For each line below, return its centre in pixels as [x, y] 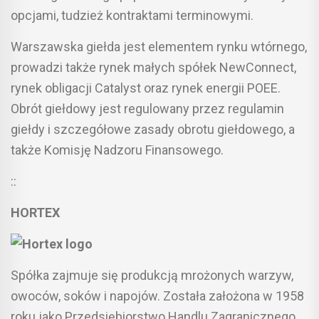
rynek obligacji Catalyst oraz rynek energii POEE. [146, 88]
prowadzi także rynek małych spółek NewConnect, [153, 67]
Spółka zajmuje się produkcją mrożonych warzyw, [152, 275]
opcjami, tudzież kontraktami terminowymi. [132, 15]
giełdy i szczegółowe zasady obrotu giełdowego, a [153, 129]
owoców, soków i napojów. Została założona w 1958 [157, 296]
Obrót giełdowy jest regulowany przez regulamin [147, 108]
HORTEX [35, 212]
